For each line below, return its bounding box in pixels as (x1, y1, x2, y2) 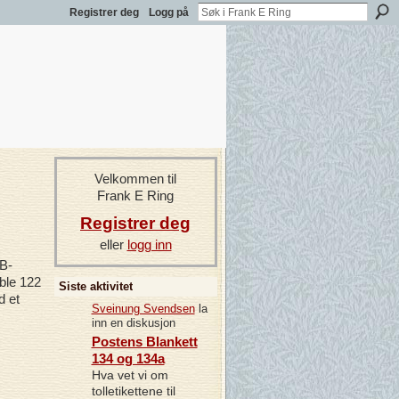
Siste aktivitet (58, 279, 133, 293)
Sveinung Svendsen (91, 301, 195, 315)
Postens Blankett (91, 334, 198, 350)
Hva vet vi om (91, 368, 168, 383)
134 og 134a (91, 351, 165, 367)
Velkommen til (94, 171, 176, 187)
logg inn (126, 236, 172, 252)
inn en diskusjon (91, 315, 175, 330)
